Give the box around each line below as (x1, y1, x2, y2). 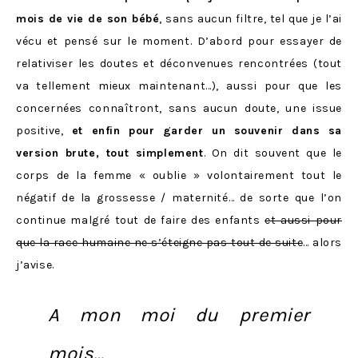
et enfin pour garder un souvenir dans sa (63, 123, 342, 137)
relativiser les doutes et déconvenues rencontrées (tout (16, 56, 342, 70)
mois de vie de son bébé (16, 11, 160, 26)
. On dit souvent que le (203, 145, 342, 160)
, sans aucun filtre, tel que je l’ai (159, 11, 342, 26)
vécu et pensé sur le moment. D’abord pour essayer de (16, 34, 342, 48)
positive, (16, 123, 64, 137)
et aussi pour (265, 213, 342, 227)
